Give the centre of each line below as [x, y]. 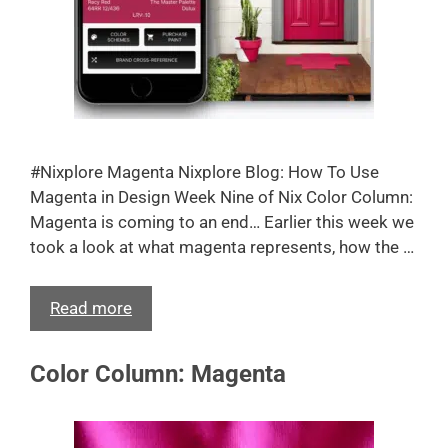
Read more [91, 307]
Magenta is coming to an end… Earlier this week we [222, 222]
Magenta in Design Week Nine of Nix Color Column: [221, 197]
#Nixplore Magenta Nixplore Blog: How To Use [204, 172]
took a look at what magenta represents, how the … [222, 247]
